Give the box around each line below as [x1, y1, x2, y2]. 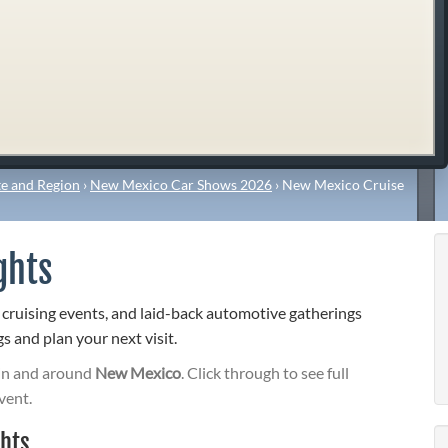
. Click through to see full [181, 363, 349, 383]
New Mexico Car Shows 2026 [90, 175, 272, 193]
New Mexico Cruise [282, 175, 404, 193]
